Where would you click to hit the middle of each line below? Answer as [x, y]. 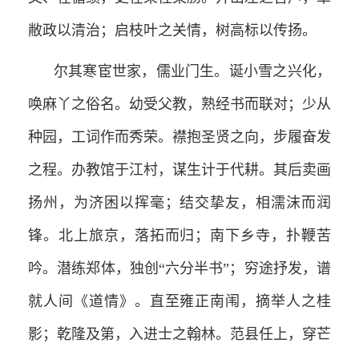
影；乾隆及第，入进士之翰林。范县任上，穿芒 [179, 334]
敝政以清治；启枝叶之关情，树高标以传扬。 [172, 30]
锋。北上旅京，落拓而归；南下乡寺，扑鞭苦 [179, 235]
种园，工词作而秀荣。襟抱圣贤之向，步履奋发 [179, 137]
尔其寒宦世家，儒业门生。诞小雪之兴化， [192, 71]
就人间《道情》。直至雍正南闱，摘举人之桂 [179, 301]
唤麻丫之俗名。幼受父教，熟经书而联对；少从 [179, 104]
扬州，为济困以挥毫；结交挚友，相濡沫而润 [179, 202]
